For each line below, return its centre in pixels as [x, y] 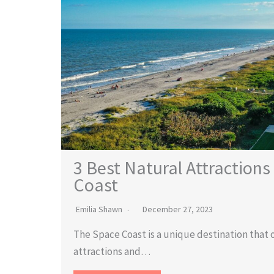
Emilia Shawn [99, 209]
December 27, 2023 [178, 209]
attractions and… [112, 252]
